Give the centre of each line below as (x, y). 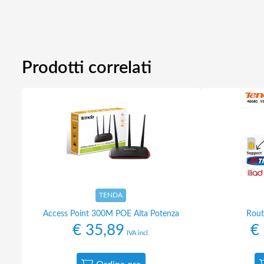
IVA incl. (138, 233)
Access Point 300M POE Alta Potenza (111, 214)
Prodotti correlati (87, 68)
